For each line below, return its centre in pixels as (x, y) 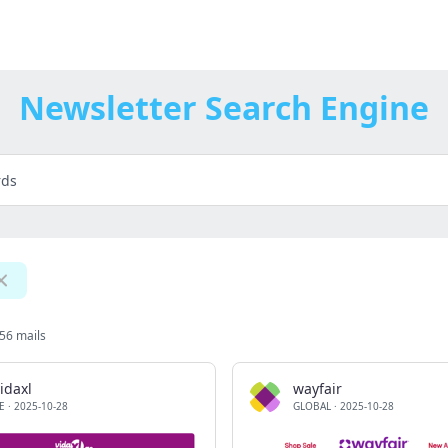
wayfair (317, 388)
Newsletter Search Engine (224, 107)
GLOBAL (312, 406)
